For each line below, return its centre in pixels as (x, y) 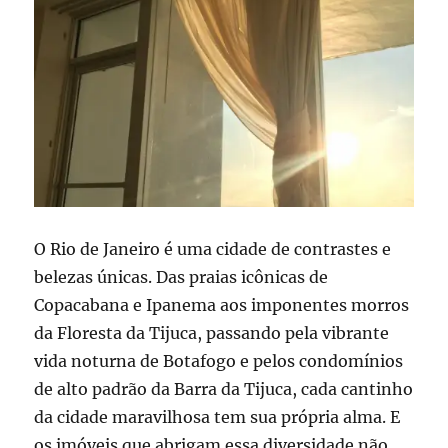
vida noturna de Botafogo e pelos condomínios (219, 361)
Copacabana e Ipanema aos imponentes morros (222, 305)
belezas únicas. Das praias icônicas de (181, 277)
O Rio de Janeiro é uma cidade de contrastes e (213, 249)
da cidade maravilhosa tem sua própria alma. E (217, 417)
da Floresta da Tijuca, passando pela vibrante (212, 333)
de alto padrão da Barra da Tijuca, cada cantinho (224, 389)
